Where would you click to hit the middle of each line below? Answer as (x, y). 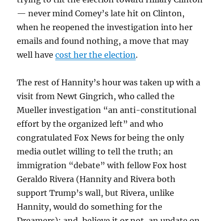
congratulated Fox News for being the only (101, 138)
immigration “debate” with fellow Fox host (102, 166)
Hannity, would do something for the (90, 207)
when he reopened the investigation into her (105, 27)
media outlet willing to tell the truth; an (95, 152)
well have (36, 55)
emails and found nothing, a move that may (103, 41)
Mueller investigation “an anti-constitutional (107, 110)
